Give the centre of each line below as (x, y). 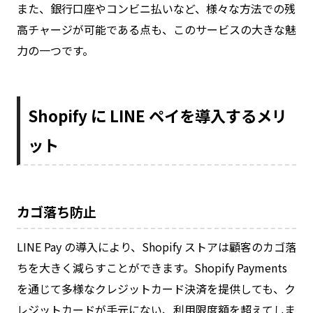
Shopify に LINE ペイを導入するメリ (158, 115)
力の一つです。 (55, 50)
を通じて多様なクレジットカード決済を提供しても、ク (156, 288)
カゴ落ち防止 (57, 211)
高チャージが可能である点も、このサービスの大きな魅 (156, 29)
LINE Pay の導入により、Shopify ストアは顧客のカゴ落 (156, 246)
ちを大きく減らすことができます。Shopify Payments (152, 267)
